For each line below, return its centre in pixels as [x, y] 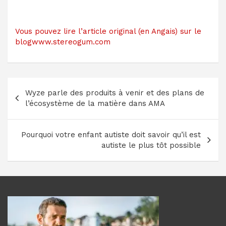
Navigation [42, 85]
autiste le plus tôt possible [151, 145]
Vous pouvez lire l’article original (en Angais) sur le [108, 31]
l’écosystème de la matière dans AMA [95, 103]
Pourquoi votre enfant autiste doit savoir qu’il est [111, 134]
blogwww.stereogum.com [63, 42]
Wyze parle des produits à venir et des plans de [115, 93]
